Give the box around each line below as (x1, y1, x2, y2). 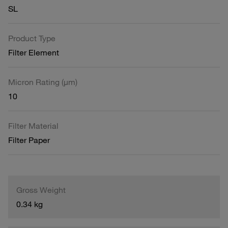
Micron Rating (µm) (8, 76, 77, 87)
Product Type (8, 33, 55, 43)
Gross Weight (16, 184, 66, 195)
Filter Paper (8, 134, 50, 145)
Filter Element (8, 47, 59, 58)
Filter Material (8, 120, 59, 131)
